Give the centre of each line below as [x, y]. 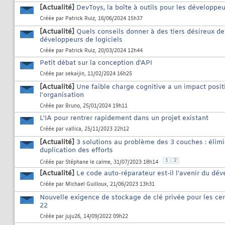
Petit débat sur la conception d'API [96, 63]
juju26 [73, 217]
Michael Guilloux [86, 185]
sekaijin [75, 74]
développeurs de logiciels [81, 40]
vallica [73, 130]
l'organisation [62, 95]
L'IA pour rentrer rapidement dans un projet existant [124, 119]
